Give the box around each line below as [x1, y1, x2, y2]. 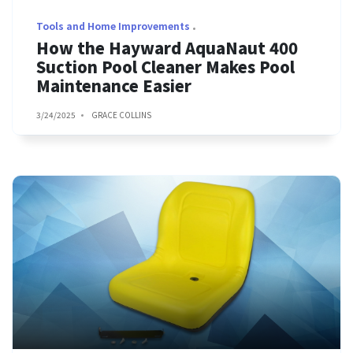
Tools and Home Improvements [36, 19, 190, 32]
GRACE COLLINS [91, 109, 151, 121]
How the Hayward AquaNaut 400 [36, 36, 298, 59]
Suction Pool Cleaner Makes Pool [36, 55, 295, 78]
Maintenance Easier [36, 74, 191, 97]
